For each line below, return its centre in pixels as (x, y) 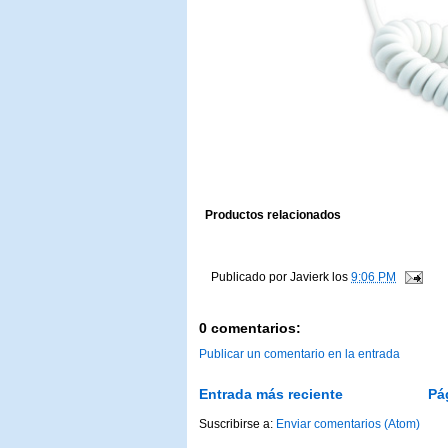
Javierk (309, 277)
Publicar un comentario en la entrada (299, 354)
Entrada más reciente (271, 394)
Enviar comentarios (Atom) (348, 424)
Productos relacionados (273, 214)
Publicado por (250, 277)
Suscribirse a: (237, 424)
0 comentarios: (250, 328)
